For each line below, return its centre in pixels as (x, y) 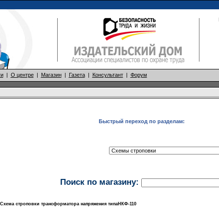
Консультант (108, 75)
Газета (77, 75)
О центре (22, 75)
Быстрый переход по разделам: (142, 121)
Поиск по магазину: (99, 182)
